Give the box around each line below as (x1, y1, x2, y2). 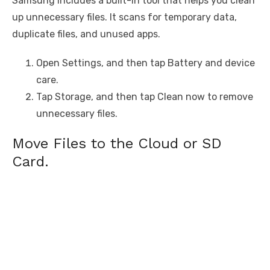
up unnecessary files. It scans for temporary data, (12, 11, 237, 24)
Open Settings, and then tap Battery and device (36, 57, 255, 69)
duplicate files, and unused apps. (12, 28, 160, 40)
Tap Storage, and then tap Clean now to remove (36, 91, 253, 103)
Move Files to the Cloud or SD (12, 135, 222, 152)
